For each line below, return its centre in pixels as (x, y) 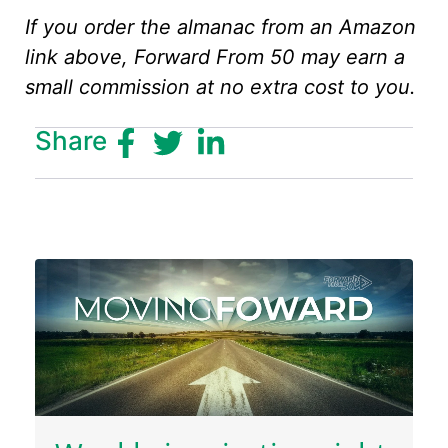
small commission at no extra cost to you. (220, 87)
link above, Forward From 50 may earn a (215, 57)
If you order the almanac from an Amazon (220, 27)
